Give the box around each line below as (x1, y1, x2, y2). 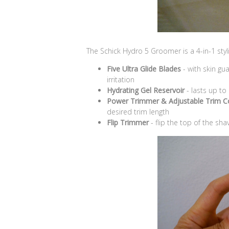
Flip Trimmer (107, 117, 149, 127)
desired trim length (107, 106, 169, 117)
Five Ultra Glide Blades (107, 63, 181, 74)
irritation (107, 74, 134, 84)
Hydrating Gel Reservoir (107, 85, 185, 95)
